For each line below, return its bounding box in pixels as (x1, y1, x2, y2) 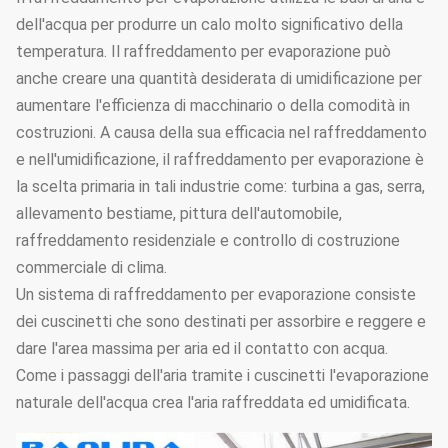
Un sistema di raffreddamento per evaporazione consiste (16, 285, 416, 304)
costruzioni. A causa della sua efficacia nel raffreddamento (16, 123, 427, 142)
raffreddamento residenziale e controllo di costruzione (16, 231, 400, 250)
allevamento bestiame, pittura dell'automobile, (16, 204, 342, 223)
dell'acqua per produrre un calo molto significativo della (16, 15, 403, 34)
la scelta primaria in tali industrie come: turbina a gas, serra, (16, 177, 425, 196)
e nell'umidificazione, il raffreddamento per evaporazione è (16, 150, 424, 169)
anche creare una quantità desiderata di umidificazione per (16, 69, 422, 88)
